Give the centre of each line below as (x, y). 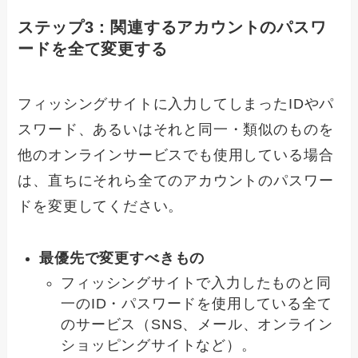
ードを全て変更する (93, 48)
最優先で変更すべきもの (122, 259)
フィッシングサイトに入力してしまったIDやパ (176, 104)
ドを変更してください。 (101, 207)
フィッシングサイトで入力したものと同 (196, 282)
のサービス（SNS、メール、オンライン (197, 324)
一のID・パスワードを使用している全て (197, 303)
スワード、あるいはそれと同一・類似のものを (176, 130)
